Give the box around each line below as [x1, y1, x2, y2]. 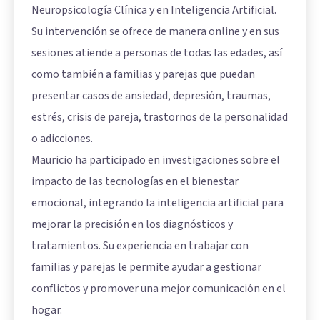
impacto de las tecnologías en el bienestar [31, 173, 239, 189]
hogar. [31, 301, 62, 318]
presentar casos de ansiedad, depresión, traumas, [31, 87, 271, 104]
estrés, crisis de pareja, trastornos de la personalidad [31, 109, 288, 125]
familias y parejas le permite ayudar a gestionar [31, 259, 261, 275]
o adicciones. [31, 130, 93, 146]
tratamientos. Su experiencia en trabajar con [31, 237, 249, 254]
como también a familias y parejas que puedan [31, 66, 255, 82]
